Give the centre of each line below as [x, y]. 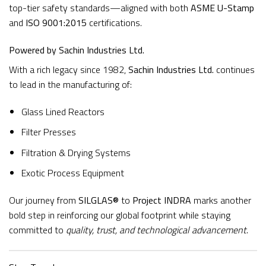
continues [234, 69]
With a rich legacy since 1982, [69, 69]
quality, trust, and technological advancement [156, 230]
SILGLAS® [99, 200]
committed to [37, 230]
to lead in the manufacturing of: [70, 84]
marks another [221, 200]
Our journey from [44, 200]
